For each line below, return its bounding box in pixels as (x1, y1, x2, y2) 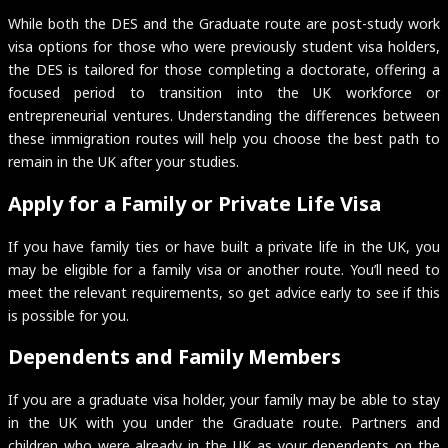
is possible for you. (8, 305, 129, 325)
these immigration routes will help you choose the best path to (8, 129, 440, 149)
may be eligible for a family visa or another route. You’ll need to (8, 259, 440, 279)
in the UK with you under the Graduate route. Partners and (8, 412, 440, 432)
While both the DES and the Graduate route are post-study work (8, 14, 440, 34)
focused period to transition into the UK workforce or (8, 83, 440, 103)
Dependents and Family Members (8, 343, 341, 371)
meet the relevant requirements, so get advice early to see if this (8, 282, 440, 302)
